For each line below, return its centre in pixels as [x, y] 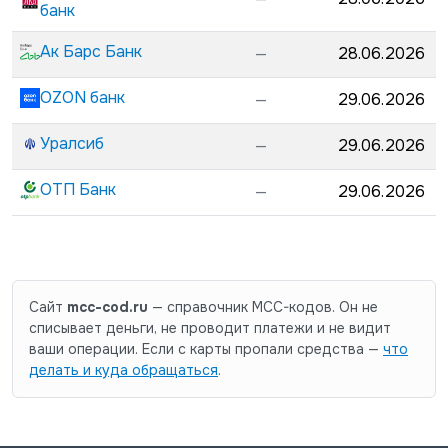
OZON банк [82, 97]
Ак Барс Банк [91, 51]
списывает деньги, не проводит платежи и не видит [210, 328]
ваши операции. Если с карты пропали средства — [204, 349]
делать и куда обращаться [123, 370]
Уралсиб [72, 143]
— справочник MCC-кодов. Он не [263, 307]
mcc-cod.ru [107, 307]
